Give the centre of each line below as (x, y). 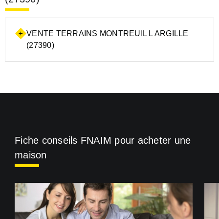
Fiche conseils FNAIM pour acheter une (103, 140)
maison (31, 155)
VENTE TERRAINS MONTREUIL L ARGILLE (108, 33)
